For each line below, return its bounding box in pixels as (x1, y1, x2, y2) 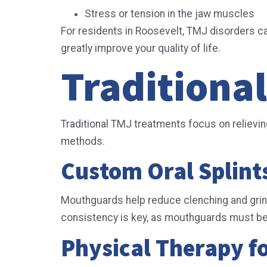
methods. (61, 135, 107, 147)
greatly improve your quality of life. (61, 42, 223, 54)
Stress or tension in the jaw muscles (85, 7, 257, 20)
